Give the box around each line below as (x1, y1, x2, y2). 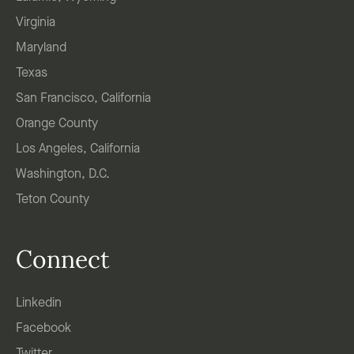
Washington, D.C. (16, 168, 110, 182)
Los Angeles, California (16, 143, 140, 156)
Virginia (16, 17, 55, 30)
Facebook (16, 322, 71, 336)
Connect (16, 250, 110, 275)
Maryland (16, 42, 66, 55)
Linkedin (16, 297, 62, 311)
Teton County (16, 194, 89, 207)
